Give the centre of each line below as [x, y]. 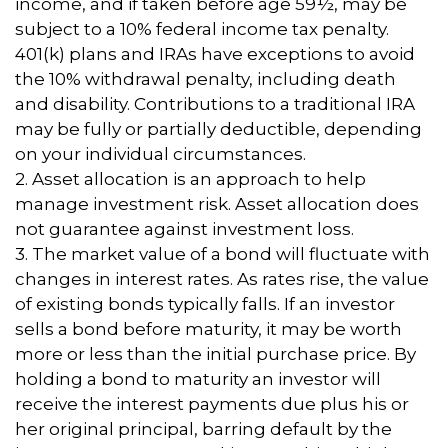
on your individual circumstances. [160, 153]
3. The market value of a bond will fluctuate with [222, 253]
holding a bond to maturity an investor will [198, 378]
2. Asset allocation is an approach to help [190, 178]
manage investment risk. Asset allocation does [217, 203]
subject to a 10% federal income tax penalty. [202, 28]
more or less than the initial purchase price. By [215, 353]
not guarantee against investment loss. [184, 228]
